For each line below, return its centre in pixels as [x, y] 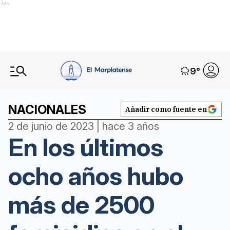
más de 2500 [81, 205]
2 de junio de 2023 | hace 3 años [84, 126]
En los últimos [86, 147]
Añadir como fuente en [166, 109]
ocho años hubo [96, 176]
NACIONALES [47, 110]
